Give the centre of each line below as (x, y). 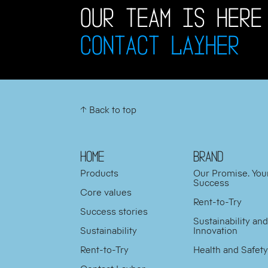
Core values (106, 192)
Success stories (114, 211)
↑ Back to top (109, 110)
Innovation (216, 231)
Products (100, 173)
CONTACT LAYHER (160, 45)
